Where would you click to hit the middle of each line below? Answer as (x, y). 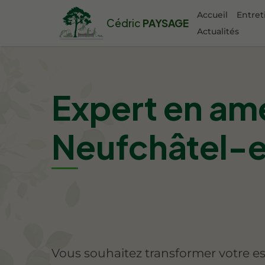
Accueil (212, 14)
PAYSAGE (165, 23)
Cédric (124, 23)
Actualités (218, 31)
